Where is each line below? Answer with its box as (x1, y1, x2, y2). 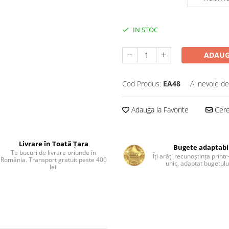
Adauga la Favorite (129, 105, 189, 114)
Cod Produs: (122, 79, 161, 88)
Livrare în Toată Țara (18, 139, 88, 148)
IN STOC (131, 25, 158, 34)
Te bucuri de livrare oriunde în (11, 148, 97, 157)
